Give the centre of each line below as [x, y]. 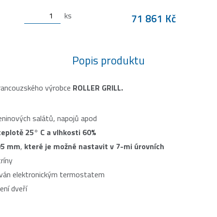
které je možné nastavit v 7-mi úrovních [94, 146]
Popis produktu [108, 60]
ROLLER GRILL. [98, 88]
